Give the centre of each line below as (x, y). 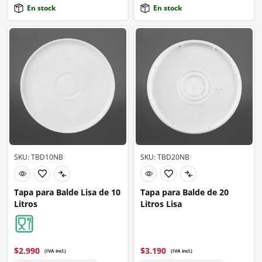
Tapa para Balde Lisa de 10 (67, 192)
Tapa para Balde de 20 (185, 192)
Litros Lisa (161, 204)
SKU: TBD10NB (39, 157)
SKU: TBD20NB (165, 157)
